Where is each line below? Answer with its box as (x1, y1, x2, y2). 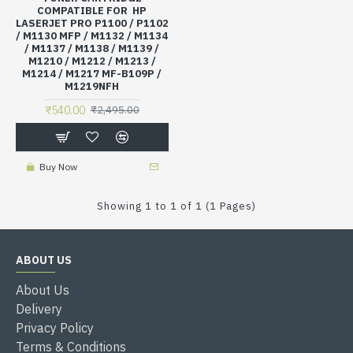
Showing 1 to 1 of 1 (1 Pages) (97, 199, 256, 213)
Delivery (16, 300, 62, 317)
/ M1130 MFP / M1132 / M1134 (16, 28, 169, 43)
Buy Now (39, 160, 77, 173)
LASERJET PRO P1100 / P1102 (16, 16, 169, 30)
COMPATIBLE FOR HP (37, 3, 147, 17)
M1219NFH (65, 79, 120, 93)
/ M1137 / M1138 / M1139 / (24, 41, 160, 55)
